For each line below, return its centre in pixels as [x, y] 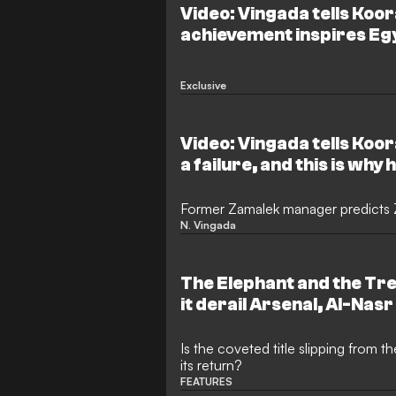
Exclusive [204, 86]
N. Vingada [209, 225]
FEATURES [207, 382]
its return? [212, 366]
